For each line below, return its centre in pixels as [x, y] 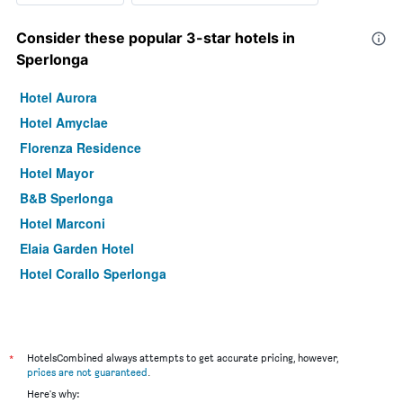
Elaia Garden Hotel [77, 248]
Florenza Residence [81, 147]
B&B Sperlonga [67, 197]
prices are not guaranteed [87, 372]
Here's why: [53, 393]
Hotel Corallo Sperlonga [93, 273]
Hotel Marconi [63, 223]
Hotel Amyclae [64, 122]
